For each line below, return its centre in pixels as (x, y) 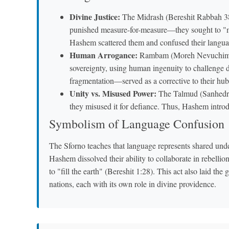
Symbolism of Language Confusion (137, 124)
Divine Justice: (95, 17)
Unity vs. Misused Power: (113, 94)
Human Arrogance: (104, 55)
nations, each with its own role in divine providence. (133, 184)
